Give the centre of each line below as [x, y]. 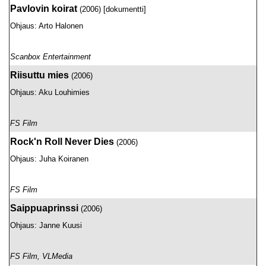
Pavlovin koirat [44, 9]
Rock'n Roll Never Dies [62, 142]
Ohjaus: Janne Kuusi [46, 225]
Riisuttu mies [39, 75]
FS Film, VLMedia [41, 256]
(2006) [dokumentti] [112, 9]
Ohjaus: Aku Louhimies [50, 92]
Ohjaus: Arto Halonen [47, 26]
